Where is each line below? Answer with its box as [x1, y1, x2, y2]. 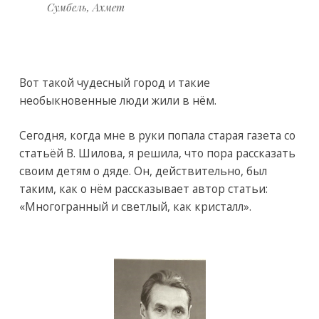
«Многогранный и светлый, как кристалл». [19, 198, 251, 214]
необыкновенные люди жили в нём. [19, 92, 216, 108]
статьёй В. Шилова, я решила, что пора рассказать [19, 145, 296, 161]
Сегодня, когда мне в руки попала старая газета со [19, 127, 296, 143]
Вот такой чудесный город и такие [19, 74, 210, 90]
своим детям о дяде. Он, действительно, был [19, 162, 267, 179]
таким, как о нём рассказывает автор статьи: [19, 180, 268, 197]
